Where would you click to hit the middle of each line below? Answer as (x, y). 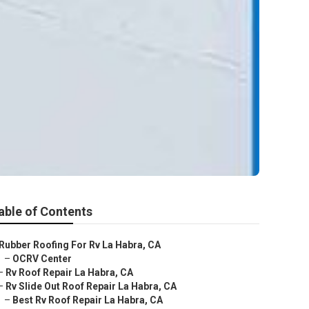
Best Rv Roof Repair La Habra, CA (88, 300)
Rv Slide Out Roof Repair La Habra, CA (91, 286)
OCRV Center (42, 259)
